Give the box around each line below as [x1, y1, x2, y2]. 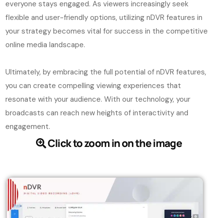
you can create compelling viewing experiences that [5, 80, 182, 91]
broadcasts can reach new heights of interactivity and [5, 108, 189, 118]
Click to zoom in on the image [46, 136, 182, 150]
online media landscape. [5, 39, 86, 50]
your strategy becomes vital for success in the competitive [5, 26, 208, 36]
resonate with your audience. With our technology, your [5, 94, 191, 104]
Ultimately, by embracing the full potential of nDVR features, [5, 67, 207, 77]
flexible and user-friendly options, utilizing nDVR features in [5, 12, 203, 22]
